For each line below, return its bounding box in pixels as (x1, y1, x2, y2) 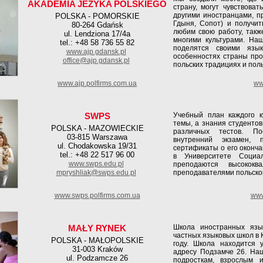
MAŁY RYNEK (68, 223, 126, 233)
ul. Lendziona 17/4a (64, 29, 130, 38)
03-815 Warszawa (67, 133, 127, 141)
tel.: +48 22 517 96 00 (60, 150, 134, 159)
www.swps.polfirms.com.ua (54, 191, 140, 200)
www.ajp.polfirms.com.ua (58, 79, 137, 87)
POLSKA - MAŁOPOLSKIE (50, 236, 144, 245)
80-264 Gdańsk (71, 21, 123, 29)
